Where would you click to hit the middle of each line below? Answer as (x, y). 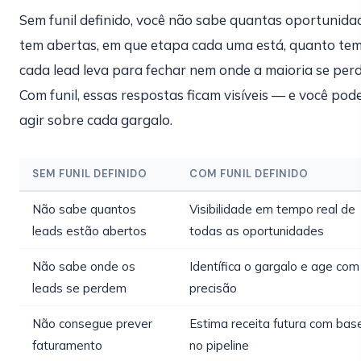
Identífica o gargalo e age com (274, 266)
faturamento (67, 345)
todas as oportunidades (257, 231)
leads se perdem (79, 288)
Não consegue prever (92, 324)
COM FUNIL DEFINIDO (249, 174)
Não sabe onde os (84, 266)
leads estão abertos (89, 231)
